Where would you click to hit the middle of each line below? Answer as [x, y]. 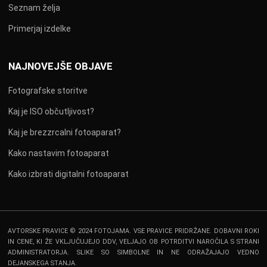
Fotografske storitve [48, 90]
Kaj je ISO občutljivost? [51, 111]
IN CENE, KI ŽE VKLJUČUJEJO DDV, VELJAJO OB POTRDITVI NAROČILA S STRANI [133, 241]
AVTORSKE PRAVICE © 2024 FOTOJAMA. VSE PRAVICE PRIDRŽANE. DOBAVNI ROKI [133, 231]
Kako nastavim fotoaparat [59, 153]
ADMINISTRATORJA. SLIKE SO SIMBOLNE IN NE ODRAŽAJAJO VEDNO [133, 252]
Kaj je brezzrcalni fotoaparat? [65, 132]
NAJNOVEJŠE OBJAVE [60, 66]
